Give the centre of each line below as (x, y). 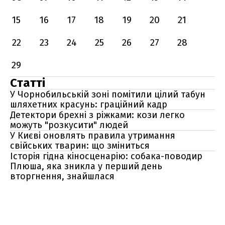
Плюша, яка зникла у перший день (86, 166)
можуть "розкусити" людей (69, 125)
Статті (28, 83)
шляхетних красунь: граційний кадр (89, 104)
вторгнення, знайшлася (62, 176)
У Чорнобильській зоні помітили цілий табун (108, 94)
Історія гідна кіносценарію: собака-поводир (106, 156)
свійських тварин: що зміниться (80, 146)
